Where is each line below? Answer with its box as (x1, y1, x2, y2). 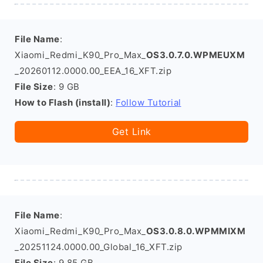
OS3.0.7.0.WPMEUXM (146, 49, 245, 60)
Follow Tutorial (116, 97, 181, 108)
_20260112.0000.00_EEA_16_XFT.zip (15, 65, 171, 76)
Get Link (112, 126, 151, 137)
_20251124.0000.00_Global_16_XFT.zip (15, 241, 183, 252)
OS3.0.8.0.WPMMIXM (146, 225, 245, 237)
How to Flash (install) (15, 97, 110, 108)
